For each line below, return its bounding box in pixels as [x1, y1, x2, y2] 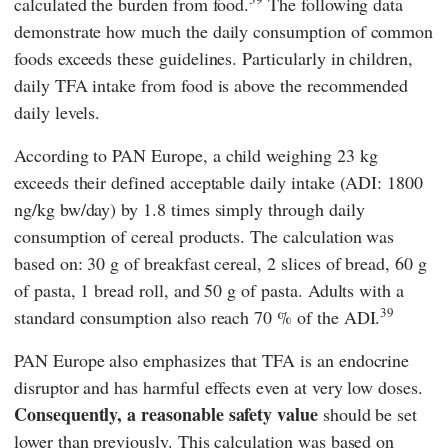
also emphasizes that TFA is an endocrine [104, 347, 410, 372]
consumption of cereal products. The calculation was [14, 223, 395, 248]
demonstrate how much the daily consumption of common [14, 18, 434, 43]
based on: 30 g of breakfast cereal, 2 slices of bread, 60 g [14, 250, 427, 275]
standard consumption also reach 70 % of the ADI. [14, 304, 381, 329]
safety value [228, 400, 318, 427]
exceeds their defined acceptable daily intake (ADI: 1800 [14, 169, 423, 194]
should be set [317, 401, 418, 426]
